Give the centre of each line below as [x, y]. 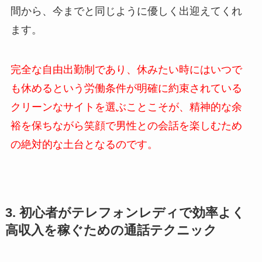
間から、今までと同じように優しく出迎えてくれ [126, 11]
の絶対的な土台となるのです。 [84, 144]
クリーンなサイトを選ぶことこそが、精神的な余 [126, 107]
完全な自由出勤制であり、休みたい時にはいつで [126, 69]
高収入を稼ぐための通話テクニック [111, 230]
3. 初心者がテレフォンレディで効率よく [125, 213]
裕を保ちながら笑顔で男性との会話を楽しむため [126, 125]
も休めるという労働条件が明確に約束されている [126, 88]
